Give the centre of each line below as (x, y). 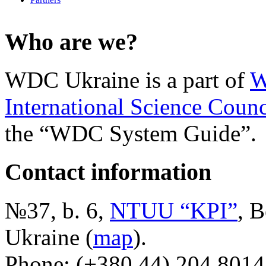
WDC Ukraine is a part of (127, 80)
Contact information (108, 172)
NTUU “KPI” (174, 210)
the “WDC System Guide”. (131, 134)
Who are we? (71, 42)
